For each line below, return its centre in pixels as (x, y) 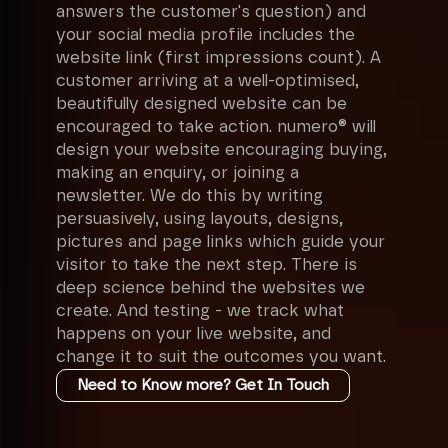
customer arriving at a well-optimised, (207, 81)
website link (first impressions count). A (218, 58)
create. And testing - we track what (200, 311)
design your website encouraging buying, (221, 150)
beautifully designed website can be (201, 104)
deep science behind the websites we (210, 288)
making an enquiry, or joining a (177, 173)
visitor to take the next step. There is (206, 265)
